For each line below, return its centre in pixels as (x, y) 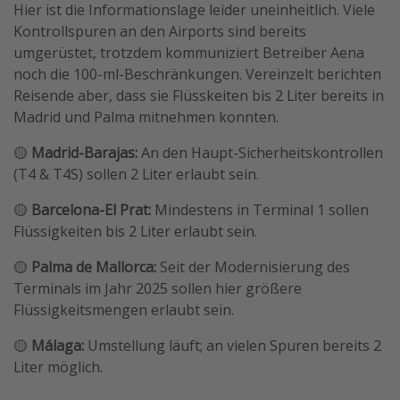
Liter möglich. (58, 367)
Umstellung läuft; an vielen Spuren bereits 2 (234, 346)
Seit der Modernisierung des (253, 267)
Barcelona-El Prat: (93, 210)
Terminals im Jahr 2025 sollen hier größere (158, 289)
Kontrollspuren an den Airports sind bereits (160, 32)
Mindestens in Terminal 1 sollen (262, 210)
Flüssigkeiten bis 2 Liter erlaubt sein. (135, 232)
